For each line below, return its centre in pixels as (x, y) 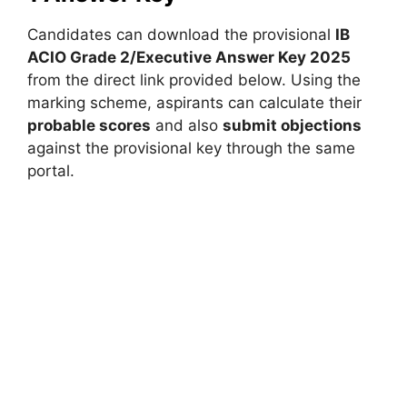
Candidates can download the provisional (181, 34)
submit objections (292, 125)
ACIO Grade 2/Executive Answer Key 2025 (189, 57)
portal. (51, 170)
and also (187, 125)
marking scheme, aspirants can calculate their (194, 102)
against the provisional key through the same (191, 148)
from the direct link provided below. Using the (194, 79)
